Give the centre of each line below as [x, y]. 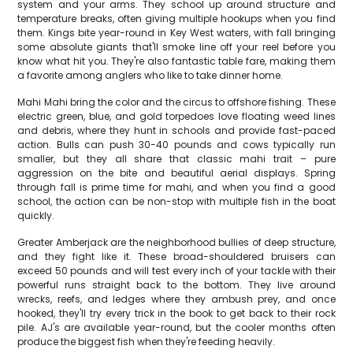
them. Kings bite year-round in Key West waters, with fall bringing [176, 33]
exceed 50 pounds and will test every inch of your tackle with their [176, 271]
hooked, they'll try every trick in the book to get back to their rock [176, 313]
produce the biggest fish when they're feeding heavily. [147, 342]
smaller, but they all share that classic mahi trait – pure [176, 159]
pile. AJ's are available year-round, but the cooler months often [176, 327]
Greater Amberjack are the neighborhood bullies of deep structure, [176, 242]
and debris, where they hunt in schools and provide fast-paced [176, 130]
